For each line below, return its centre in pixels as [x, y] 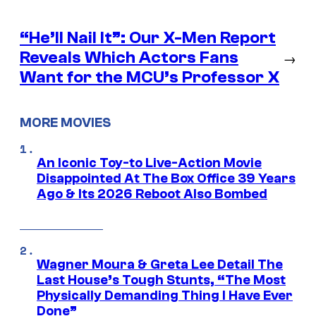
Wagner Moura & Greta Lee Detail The [160, 265]
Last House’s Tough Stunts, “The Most [161, 280]
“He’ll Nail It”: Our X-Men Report [148, 37]
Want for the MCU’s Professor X [150, 77]
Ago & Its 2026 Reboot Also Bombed [152, 194]
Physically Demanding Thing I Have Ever [165, 296]
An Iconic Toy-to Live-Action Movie [149, 163]
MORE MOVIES [65, 123]
